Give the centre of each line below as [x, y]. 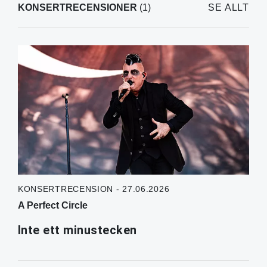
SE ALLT [229, 7]
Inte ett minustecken [77, 230]
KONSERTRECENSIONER [77, 7]
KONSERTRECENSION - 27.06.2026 [94, 189]
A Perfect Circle [52, 206]
